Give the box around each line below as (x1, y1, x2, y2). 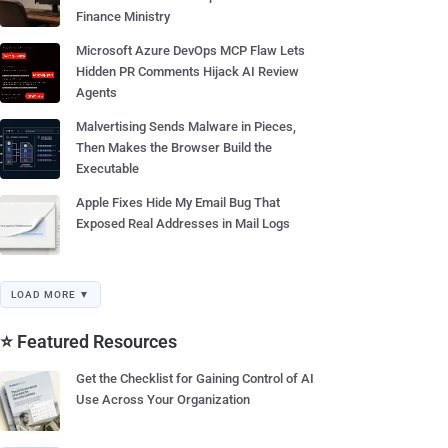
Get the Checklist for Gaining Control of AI (76, 371, 314, 386)
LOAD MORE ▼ (11, 289, 90, 300)
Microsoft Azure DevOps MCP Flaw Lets (76, 43, 305, 58)
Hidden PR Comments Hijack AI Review (76, 64, 299, 79)
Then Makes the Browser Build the (76, 140, 272, 155)
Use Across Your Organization (76, 392, 250, 407)
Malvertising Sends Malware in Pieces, (76, 119, 296, 134)
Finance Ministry (76, 9, 170, 24)
